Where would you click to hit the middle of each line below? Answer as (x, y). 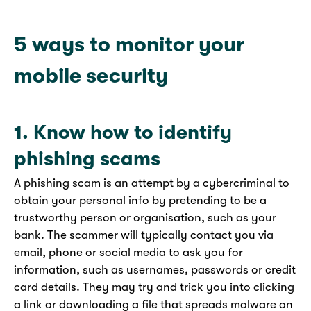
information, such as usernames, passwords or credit (155, 269)
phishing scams (87, 159)
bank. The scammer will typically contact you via (144, 235)
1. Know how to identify (123, 133)
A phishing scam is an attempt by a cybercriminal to (152, 183)
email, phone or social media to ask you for (128, 252)
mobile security (91, 76)
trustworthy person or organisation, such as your (145, 217)
